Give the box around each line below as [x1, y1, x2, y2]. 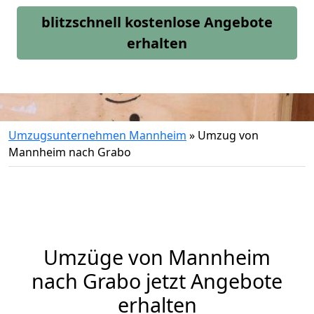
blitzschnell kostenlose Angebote [41, 13, 273, 32]
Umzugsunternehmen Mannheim [8, 128, 186, 143]
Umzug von [198, 128, 259, 143]
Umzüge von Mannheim [43, 243, 271, 271]
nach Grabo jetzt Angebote [32, 267, 282, 294]
